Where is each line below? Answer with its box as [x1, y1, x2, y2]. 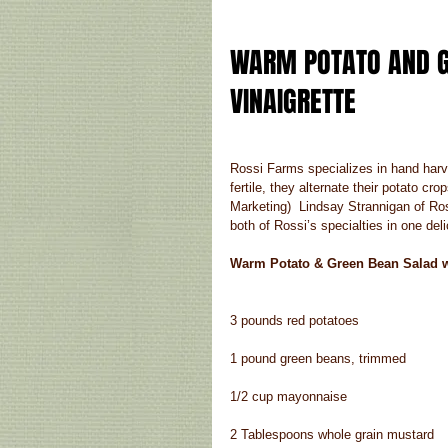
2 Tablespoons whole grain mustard [230, 427, 434, 443]
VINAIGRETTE [230, 81, 363, 123]
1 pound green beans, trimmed [230, 351, 406, 367]
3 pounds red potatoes [230, 313, 359, 329]
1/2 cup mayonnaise [230, 389, 347, 405]
